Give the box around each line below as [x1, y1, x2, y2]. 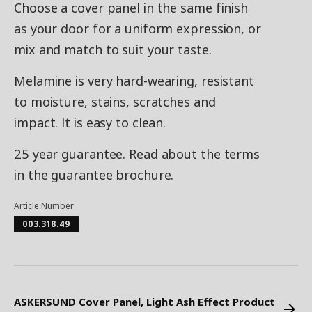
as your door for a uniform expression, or [14, 20, 261, 37]
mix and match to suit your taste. [14, 41, 212, 58]
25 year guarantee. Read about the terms [14, 146, 260, 162]
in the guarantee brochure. [14, 166, 174, 183]
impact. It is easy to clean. [14, 114, 166, 131]
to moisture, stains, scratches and [14, 93, 216, 110]
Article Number [14, 200, 74, 212]
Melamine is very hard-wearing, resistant [14, 72, 254, 89]
